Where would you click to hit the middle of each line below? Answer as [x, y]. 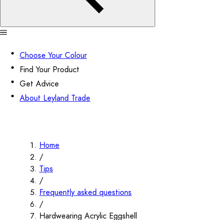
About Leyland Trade [55, 98]
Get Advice [39, 84]
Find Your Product [50, 70]
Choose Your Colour [53, 55]
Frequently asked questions [85, 192]
